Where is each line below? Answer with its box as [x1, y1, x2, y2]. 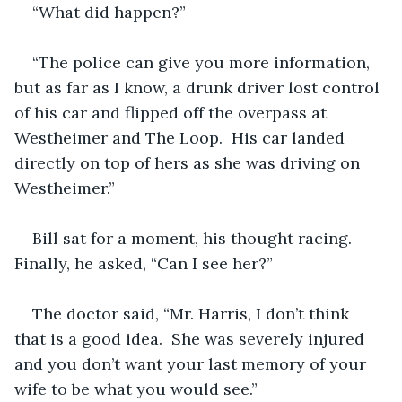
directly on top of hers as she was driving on [14, 152, 364, 173]
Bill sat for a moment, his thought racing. [32, 227, 361, 249]
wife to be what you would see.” [14, 378, 258, 399]
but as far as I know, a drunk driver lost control [14, 76, 384, 98]
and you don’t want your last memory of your [14, 353, 371, 374]
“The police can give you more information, [32, 51, 374, 73]
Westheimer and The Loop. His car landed [14, 127, 349, 148]
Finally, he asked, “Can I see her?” [14, 252, 273, 274]
